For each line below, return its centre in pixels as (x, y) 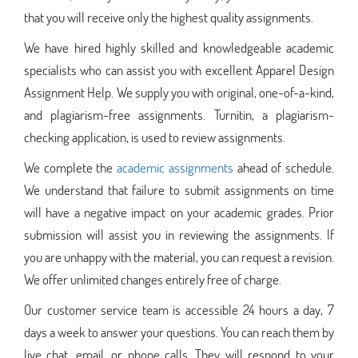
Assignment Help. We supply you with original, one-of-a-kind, (179, 92)
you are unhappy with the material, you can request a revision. (179, 257)
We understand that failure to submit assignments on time (179, 189)
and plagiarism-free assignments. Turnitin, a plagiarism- (179, 114)
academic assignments (175, 167)
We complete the (71, 167)
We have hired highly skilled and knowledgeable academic (179, 47)
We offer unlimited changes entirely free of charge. (153, 279)
